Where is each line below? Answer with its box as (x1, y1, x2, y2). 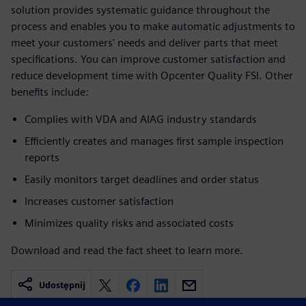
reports (25, 151, 59, 164)
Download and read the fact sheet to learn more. (11, 244, 243, 257)
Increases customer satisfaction (25, 195, 173, 208)
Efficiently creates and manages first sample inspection (25, 135, 283, 148)
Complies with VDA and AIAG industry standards (25, 113, 257, 126)
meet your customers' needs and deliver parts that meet (11, 36, 278, 49)
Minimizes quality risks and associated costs (25, 217, 234, 229)
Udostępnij (39, 280, 85, 290)
